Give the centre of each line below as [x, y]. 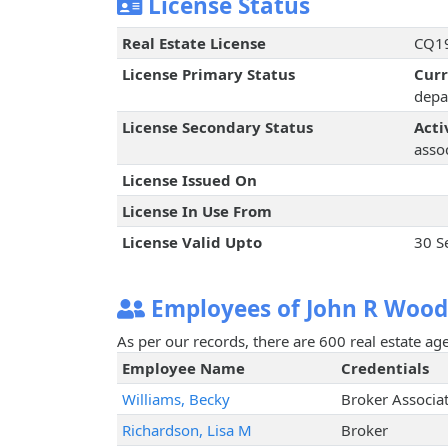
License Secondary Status [217, 127]
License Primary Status [208, 74]
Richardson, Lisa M [186, 430]
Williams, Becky [175, 399]
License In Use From [196, 211]
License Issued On [189, 180]
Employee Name [183, 368]
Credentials [384, 368]
